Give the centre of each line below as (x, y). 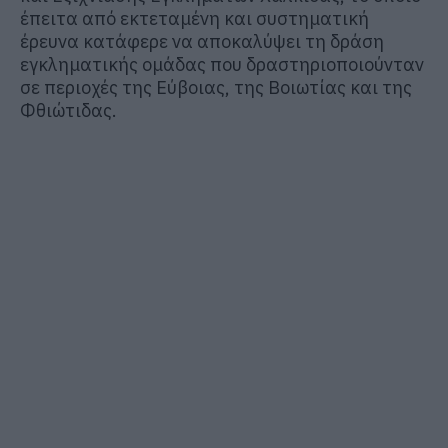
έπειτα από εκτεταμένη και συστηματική (194, 18)
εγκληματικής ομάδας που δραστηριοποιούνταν (222, 64)
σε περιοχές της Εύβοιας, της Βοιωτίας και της (216, 87)
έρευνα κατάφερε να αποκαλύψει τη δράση (202, 41)
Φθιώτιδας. (68, 110)
